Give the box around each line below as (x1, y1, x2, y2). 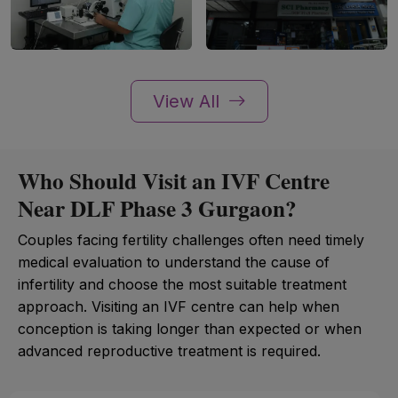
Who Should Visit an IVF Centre (18, 163, 330, 197)
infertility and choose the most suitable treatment (18, 275, 346, 293)
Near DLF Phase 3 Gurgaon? (18, 191, 297, 225)
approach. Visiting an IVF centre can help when (18, 297, 339, 315)
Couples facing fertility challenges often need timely (18, 230, 364, 249)
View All (152, 90, 225, 112)
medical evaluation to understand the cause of (18, 252, 330, 271)
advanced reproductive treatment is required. (18, 341, 321, 360)
